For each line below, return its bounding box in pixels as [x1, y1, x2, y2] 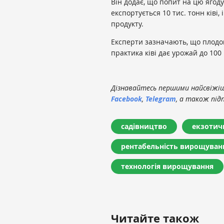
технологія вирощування [121, 161, 213, 171]
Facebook [111, 93, 142, 103]
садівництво [121, 121, 167, 131]
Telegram [145, 93, 176, 103]
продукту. [111, 18, 143, 28]
